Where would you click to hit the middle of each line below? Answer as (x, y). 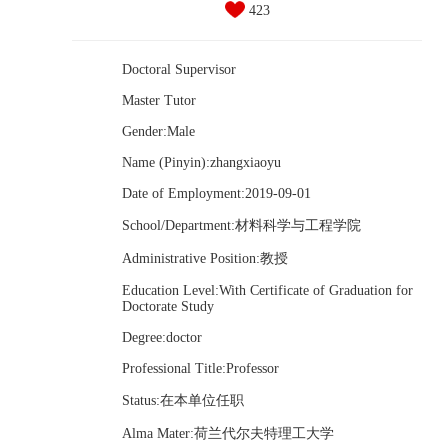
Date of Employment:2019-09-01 (216, 193)
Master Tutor (159, 100)
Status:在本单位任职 (183, 400)
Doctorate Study (168, 306)
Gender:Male (158, 131)
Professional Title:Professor (200, 368)
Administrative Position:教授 (205, 258)
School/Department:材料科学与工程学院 (241, 225)
